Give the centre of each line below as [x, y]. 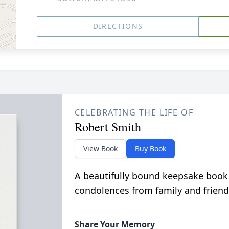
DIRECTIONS [118, 26]
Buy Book [150, 148]
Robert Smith [108, 127]
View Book [100, 148]
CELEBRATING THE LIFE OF [134, 112]
